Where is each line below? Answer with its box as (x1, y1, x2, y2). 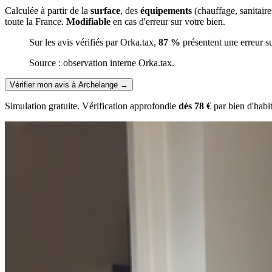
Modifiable (66, 16, 110, 27)
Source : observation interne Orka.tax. (29, 58, 174, 69)
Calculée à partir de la (5, 5, 90, 16)
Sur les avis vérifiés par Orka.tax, (29, 37, 158, 48)
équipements (140, 5, 192, 16)
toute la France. (5, 16, 66, 27)
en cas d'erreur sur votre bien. (110, 16, 225, 27)
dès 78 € (178, 101, 211, 112)
